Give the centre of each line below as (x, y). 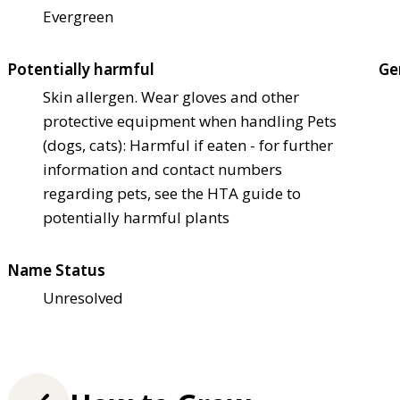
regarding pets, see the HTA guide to (172, 194)
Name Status (56, 271)
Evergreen (78, 17)
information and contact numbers (162, 170)
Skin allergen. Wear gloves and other (171, 97)
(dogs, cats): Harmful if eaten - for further (188, 146)
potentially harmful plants (136, 218)
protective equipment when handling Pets (190, 121)
